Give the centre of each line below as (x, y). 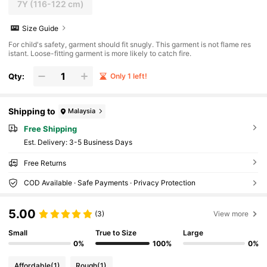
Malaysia (82, 111)
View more (231, 213)
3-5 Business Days (100, 142)
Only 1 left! (128, 76)
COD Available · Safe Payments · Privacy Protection (109, 182)
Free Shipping (50, 128)
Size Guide (41, 28)
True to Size (116, 233)
